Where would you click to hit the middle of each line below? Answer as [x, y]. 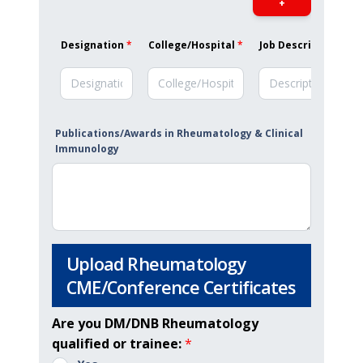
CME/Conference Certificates [181, 287]
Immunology [87, 149]
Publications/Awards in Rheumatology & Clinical [179, 133]
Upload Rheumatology [156, 264]
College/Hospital [192, 45]
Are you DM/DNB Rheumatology [155, 323]
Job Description [299, 45]
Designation [92, 45]
